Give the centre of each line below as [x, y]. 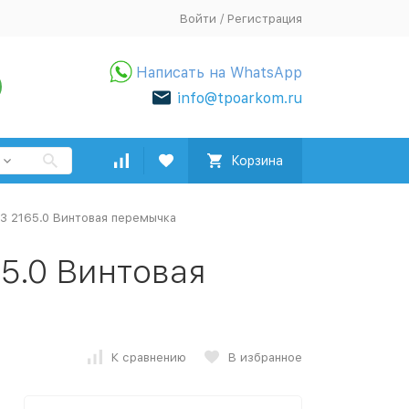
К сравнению [149, 357]
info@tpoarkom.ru [240, 98]
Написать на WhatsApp [219, 73]
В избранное [265, 357]
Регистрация [265, 18]
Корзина [257, 161]
